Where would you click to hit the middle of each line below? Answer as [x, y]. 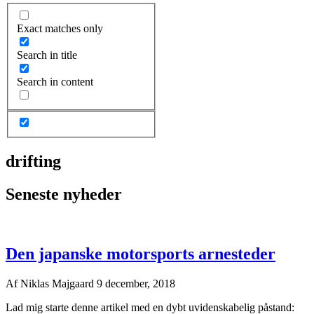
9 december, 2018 [136, 283]
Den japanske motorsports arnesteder [141, 253]
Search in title [47, 55]
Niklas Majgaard [59, 283]
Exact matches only [60, 28]
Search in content [55, 81]
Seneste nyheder [64, 194]
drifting [33, 162]
